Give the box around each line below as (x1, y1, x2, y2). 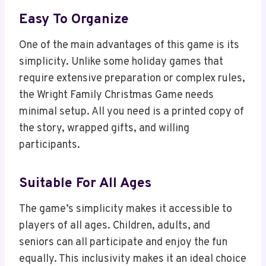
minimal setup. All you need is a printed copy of (19, 104, 244, 119)
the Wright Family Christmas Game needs (19, 88, 214, 102)
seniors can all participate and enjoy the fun (19, 235, 227, 249)
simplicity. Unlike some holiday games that (19, 55, 223, 69)
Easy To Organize (19, 11, 129, 29)
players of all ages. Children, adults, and (19, 218, 210, 233)
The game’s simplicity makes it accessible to (19, 202, 232, 216)
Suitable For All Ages (19, 175, 151, 193)
